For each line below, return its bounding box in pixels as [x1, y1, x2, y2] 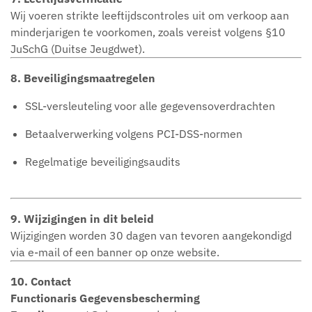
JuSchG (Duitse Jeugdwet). [10, 42, 145, 56]
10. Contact [10, 274, 71, 288]
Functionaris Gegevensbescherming [10, 291, 200, 305]
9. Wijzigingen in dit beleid [10, 212, 154, 226]
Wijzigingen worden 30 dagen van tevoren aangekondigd [10, 228, 292, 242]
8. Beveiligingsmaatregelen [10, 71, 155, 85]
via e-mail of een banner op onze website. [10, 245, 219, 259]
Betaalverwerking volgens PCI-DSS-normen [24, 127, 242, 141]
